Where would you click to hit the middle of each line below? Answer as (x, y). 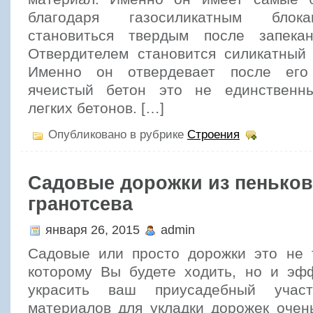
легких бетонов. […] (96, 108)
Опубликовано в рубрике (116, 134)
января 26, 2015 (93, 230)
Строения (213, 134)
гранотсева (80, 204)
